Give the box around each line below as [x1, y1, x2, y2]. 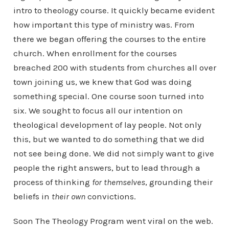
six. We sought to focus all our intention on [13, 105, 183, 116]
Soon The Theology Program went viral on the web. [13, 216, 213, 226]
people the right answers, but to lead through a [13, 163, 200, 173]
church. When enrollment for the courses [13, 48, 177, 58]
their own [51, 191, 85, 201]
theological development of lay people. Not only [13, 120, 201, 130]
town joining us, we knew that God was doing [13, 77, 192, 87]
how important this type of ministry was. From [13, 19, 195, 30]
